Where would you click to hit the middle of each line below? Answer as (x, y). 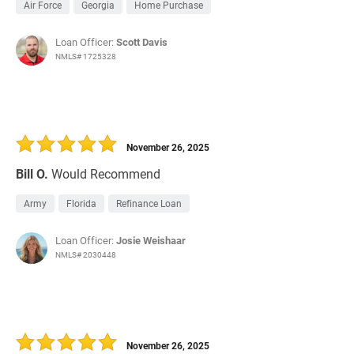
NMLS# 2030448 (86, 255)
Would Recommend (106, 174)
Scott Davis (142, 42)
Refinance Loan (149, 203)
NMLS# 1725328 (86, 56)
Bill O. (32, 174)
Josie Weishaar (151, 241)
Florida (81, 203)
